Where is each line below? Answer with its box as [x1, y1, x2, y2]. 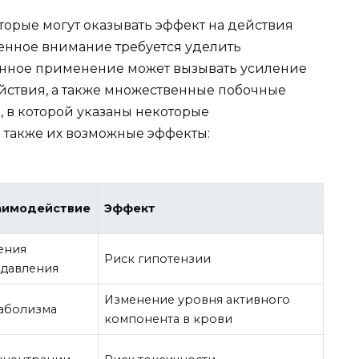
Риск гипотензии [104, 252, 212, 267]
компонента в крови [104, 312, 233, 327]
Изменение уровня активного [104, 292, 291, 308]
